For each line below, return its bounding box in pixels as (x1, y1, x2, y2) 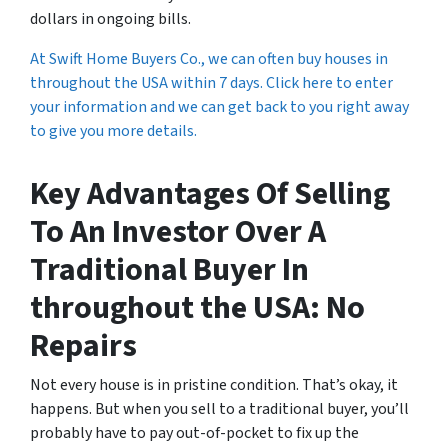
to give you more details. (30, 120, 197, 143)
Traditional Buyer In (30, 247, 309, 294)
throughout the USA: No (30, 285, 365, 332)
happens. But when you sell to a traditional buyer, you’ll (30, 398, 409, 421)
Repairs (30, 323, 137, 370)
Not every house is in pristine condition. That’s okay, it (30, 374, 398, 397)
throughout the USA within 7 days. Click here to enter (30, 72, 393, 95)
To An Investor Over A (30, 209, 326, 256)
